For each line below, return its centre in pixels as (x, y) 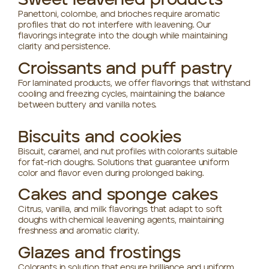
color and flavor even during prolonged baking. (111, 173)
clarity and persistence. (64, 47)
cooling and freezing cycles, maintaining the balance (122, 94)
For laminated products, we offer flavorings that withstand (134, 83)
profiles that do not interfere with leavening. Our (114, 26)
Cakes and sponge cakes (118, 196)
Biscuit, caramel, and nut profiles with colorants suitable (128, 152)
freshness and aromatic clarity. (79, 231)
